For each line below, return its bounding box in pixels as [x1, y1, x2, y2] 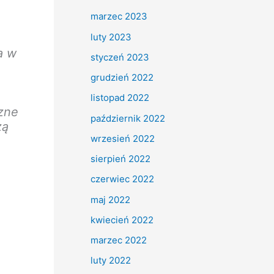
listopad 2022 [91, 92, 149, 104]
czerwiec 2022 [91, 173, 154, 185]
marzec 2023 [91, 10, 147, 23]
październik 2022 [91, 112, 165, 124]
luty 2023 [91, 31, 131, 43]
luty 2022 [91, 254, 131, 267]
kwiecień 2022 [91, 213, 154, 226]
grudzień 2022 [91, 72, 154, 84]
